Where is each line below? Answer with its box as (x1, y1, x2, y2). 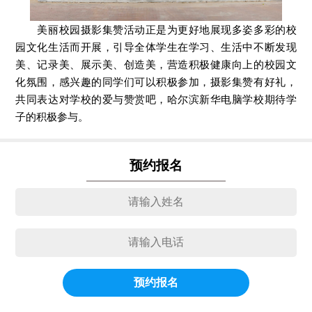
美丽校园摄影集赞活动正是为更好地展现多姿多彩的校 (15, 24, 297, 36)
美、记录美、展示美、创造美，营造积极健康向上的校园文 (15, 59, 297, 71)
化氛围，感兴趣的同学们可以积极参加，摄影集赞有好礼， (15, 77, 297, 88)
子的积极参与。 (15, 111, 89, 123)
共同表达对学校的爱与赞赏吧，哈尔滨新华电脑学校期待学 (15, 94, 297, 106)
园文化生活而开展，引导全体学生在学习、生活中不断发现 (15, 42, 297, 54)
